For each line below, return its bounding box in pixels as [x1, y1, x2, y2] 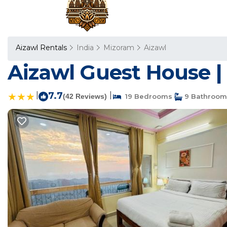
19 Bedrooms [121, 92, 172, 100]
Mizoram [103, 43, 134, 52]
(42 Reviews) [63, 92, 107, 100]
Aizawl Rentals [16, 43, 69, 52]
